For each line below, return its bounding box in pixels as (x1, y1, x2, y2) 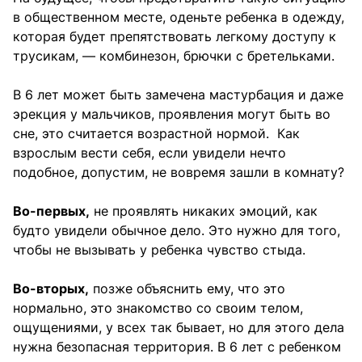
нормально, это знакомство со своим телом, (13, 299, 303, 316)
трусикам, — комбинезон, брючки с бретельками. (13, 47, 335, 64)
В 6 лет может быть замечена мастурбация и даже (13, 86, 343, 103)
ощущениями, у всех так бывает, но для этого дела (13, 318, 344, 335)
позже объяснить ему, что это (89, 280, 285, 297)
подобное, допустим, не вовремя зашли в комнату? (13, 163, 344, 180)
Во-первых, (13, 202, 90, 219)
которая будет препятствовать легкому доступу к (13, 27, 336, 44)
